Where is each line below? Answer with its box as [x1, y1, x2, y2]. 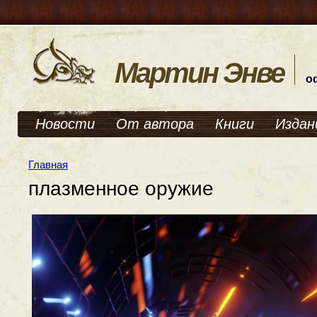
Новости [35, 116, 95, 132]
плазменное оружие [28, 178, 214, 200]
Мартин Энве [115, 57, 284, 88]
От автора [116, 116, 194, 132]
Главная [28, 158, 68, 171]
